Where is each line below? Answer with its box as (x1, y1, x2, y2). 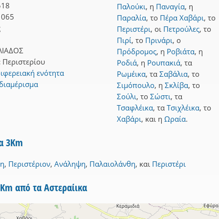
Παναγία (156, 1, 185, 12)
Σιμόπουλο (117, 80, 154, 90)
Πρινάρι (145, 35, 173, 45)
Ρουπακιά (147, 58, 180, 68)
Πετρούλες (163, 24, 199, 34)
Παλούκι (117, 1, 146, 12)
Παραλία (117, 13, 146, 23)
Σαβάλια (159, 69, 188, 79)
